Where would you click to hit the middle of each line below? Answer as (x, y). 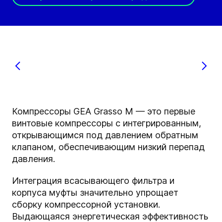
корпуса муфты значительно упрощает (95, 193)
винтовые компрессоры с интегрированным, (107, 123)
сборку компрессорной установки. (86, 205)
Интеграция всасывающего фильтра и (93, 181)
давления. (33, 159)
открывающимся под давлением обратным (105, 135)
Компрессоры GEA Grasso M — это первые (104, 111)
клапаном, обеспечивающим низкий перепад (108, 147)
